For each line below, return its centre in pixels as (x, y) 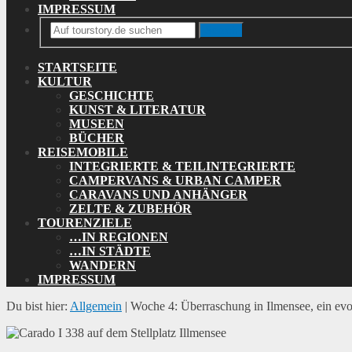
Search (221, 31)
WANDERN (103, 266)
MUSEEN (97, 124)
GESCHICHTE (112, 96)
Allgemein (96, 306)
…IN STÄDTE (110, 251)
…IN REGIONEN (119, 237)
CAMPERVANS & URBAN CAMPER (175, 181)
